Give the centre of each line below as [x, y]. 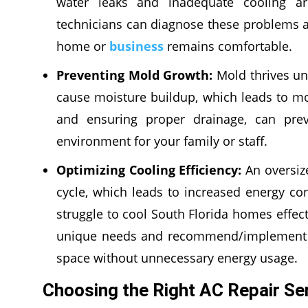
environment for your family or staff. [162, 141]
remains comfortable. [228, 46]
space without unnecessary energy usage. [179, 257]
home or [83, 46]
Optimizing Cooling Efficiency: [149, 169]
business [136, 46]
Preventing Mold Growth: [135, 75]
